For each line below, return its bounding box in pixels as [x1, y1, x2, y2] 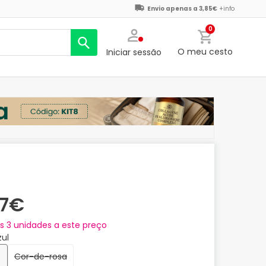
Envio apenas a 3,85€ [147, 4, 217, 13]
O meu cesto [177, 46, 233, 58]
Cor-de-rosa [21, 251, 67, 263]
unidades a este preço [11, 219, 107, 232]
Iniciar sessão [106, 46, 162, 59]
